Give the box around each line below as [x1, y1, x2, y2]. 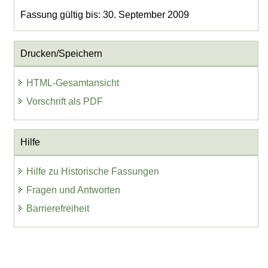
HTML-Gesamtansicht [26, 77, 120, 88]
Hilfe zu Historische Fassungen [26, 166, 160, 177]
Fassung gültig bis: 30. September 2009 [20, 10, 189, 20]
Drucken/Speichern [20, 48, 102, 59]
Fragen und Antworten [26, 185, 121, 195]
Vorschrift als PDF [26, 96, 103, 106]
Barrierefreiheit [26, 203, 90, 214]
